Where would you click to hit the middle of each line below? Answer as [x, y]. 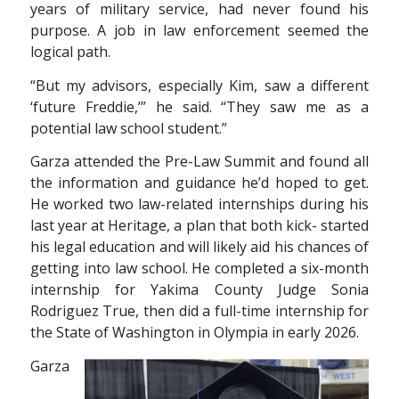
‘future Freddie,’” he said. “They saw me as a [199, 106]
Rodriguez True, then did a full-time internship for [199, 311]
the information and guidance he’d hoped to [187, 183]
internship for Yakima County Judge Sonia [199, 290]
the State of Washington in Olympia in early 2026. [194, 333]
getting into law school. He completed [159, 269]
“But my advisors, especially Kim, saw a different [199, 85]
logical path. [70, 52]
